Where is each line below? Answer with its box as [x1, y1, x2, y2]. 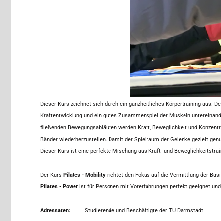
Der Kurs [40, 172, 63, 179]
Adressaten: [40, 207, 70, 214]
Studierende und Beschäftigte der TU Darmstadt [85, 207, 203, 214]
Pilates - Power [40, 184, 79, 190]
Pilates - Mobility [63, 172, 107, 179]
